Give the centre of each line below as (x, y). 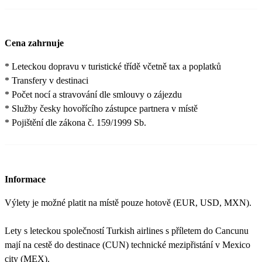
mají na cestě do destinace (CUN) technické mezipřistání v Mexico (127, 244)
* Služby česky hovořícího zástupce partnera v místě (101, 109)
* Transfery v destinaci (46, 81)
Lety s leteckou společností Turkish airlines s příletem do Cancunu (127, 230)
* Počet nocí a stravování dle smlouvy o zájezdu (93, 95)
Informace (25, 179)
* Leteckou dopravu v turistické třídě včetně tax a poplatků (113, 67)
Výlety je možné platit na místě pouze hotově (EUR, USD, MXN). (128, 202)
